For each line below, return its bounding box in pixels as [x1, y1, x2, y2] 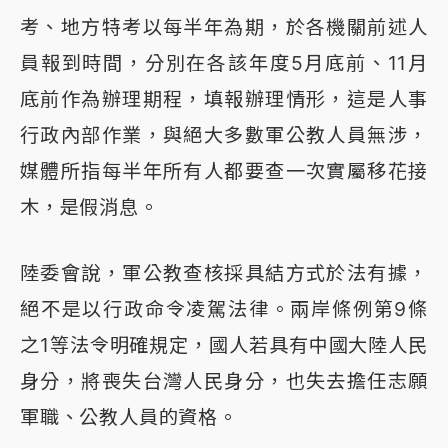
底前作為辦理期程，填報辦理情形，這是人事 [20, 87, 428, 112]
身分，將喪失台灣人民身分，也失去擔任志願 [20, 369, 428, 394]
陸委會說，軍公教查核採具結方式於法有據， [20, 261, 428, 286]
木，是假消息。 [20, 195, 159, 220]
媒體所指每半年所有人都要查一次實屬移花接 [20, 159, 428, 184]
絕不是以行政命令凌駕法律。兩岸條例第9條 [20, 297, 428, 322]
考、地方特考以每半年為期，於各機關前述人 [20, 15, 428, 40]
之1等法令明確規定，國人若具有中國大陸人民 [20, 333, 428, 358]
